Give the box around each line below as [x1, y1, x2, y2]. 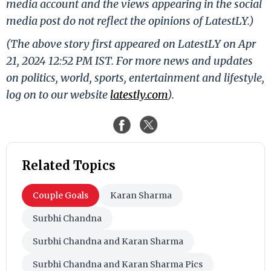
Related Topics [22, 157, 116, 173]
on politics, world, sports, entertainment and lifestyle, [6, 70, 264, 85]
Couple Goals [33, 189, 88, 201]
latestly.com [110, 87, 168, 102]
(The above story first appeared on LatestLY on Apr [6, 36, 256, 51]
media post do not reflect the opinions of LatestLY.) [6, 13, 254, 28]
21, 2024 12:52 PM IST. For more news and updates [6, 53, 253, 68]
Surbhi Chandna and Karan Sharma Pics [33, 258, 203, 270]
